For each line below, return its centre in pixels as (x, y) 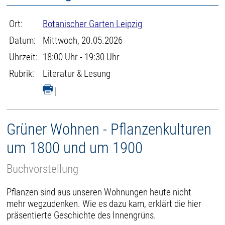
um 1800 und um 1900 (75, 148)
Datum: (23, 40)
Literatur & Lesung (77, 74)
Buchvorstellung (43, 169)
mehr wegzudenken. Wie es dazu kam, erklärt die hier (104, 203)
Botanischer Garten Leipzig (93, 24)
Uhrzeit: (24, 57)
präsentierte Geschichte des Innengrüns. (82, 215)
